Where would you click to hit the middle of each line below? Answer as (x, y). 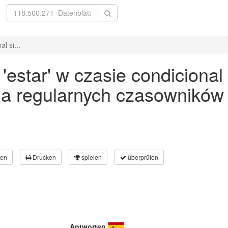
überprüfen (142, 157)
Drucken (44, 157)
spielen (91, 157)
